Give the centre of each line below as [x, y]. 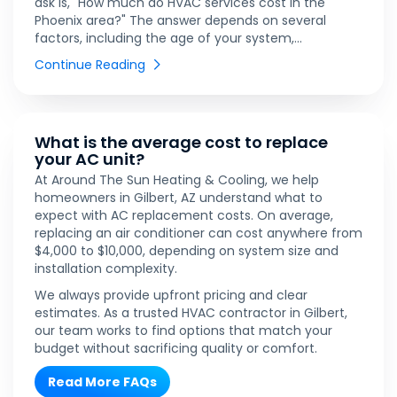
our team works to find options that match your [183, 331]
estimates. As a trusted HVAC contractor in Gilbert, [191, 313]
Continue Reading [90, 65]
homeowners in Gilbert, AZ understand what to [179, 198]
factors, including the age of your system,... [168, 39]
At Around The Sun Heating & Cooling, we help [177, 180]
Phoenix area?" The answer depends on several [180, 21]
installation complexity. [106, 269]
